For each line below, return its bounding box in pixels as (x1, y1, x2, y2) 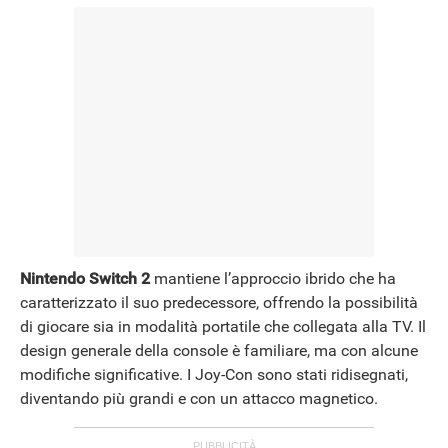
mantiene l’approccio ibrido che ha (150, 268, 396, 288)
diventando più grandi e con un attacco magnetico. (20, 388, 378, 408)
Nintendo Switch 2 (20, 268, 150, 288)
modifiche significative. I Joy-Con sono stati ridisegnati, (20, 364, 408, 384)
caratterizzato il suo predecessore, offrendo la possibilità (20, 292, 418, 312)
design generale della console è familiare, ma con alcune (20, 340, 418, 360)
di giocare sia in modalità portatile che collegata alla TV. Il (20, 316, 426, 336)
